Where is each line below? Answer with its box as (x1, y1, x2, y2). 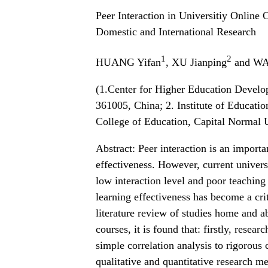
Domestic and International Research (96, 26, 256, 38)
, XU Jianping (166, 56, 227, 68)
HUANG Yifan (96, 56, 161, 68)
